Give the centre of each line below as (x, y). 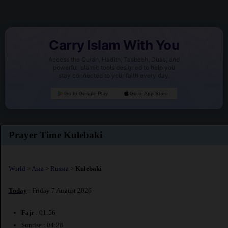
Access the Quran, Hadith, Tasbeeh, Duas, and (114, 60)
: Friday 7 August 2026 (59, 191)
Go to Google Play (86, 94)
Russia (60, 168)
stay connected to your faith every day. (114, 76)
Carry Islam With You (114, 45)
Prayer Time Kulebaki (55, 135)
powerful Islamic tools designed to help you (114, 68)
